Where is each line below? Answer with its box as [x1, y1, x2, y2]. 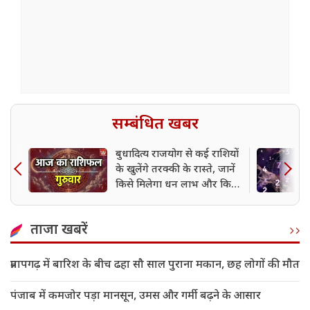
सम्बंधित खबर [111, 114, 199, 136]
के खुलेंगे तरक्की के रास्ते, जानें [116, 163, 235, 177]
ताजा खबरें [30, 221, 88, 240]
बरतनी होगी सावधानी [116, 194, 199, 208]
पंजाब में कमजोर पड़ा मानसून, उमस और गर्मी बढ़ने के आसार [10, 289, 261, 304]
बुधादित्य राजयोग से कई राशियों [116, 148, 239, 162]
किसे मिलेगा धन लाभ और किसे [116, 179, 238, 192]
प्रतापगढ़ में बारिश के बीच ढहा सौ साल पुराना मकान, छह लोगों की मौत [10, 258, 300, 273]
